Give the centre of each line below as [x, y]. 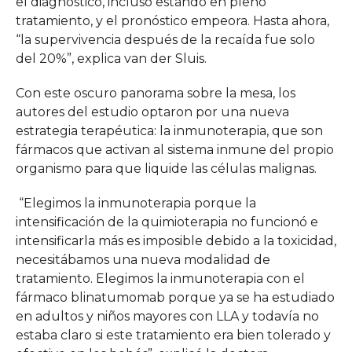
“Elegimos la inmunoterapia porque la [136, 203]
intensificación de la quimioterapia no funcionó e [167, 222]
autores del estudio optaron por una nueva [152, 112]
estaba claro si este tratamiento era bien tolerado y [173, 335]
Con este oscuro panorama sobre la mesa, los [155, 93]
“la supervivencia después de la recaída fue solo [165, 40]
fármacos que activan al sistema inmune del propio [174, 150]
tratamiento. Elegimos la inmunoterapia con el [160, 279]
